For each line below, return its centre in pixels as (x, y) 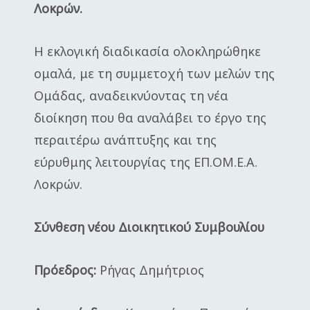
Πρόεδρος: (65, 270)
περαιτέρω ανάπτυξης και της (125, 140)
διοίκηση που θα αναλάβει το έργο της (150, 118)
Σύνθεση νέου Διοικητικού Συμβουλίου (149, 227)
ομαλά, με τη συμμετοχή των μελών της (154, 73)
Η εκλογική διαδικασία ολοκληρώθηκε (147, 51)
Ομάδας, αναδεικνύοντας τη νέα (131, 95)
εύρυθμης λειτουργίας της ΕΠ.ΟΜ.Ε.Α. (146, 162)
